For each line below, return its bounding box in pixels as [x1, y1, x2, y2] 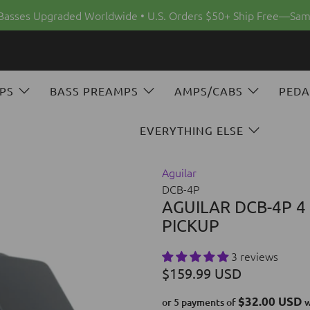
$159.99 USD [162, 264, 241, 282]
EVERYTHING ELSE [140, 123, 244, 138]
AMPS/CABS [174, 83, 243, 98]
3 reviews [231, 248, 278, 264]
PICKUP [162, 215, 219, 236]
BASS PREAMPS [49, 83, 138, 98]
